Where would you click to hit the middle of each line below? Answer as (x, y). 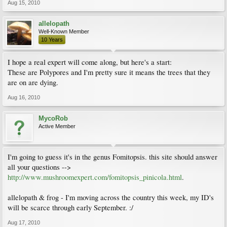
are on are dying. (33, 82)
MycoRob (53, 118)
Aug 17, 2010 (24, 222)
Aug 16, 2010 (24, 97)
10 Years (52, 40)
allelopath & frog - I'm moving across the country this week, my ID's (111, 197)
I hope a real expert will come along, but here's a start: (90, 62)
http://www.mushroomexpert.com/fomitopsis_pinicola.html (95, 177)
